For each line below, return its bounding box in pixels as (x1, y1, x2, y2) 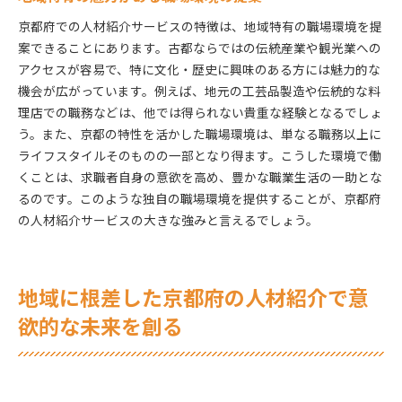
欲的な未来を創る (18, 313, 183, 340)
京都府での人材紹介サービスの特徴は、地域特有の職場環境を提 (18, 16, 382, 35)
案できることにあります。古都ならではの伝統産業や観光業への (18, 38, 381, 57)
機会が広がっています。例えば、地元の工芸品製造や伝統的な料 (18, 81, 380, 100)
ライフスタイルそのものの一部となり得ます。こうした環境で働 (18, 145, 381, 164)
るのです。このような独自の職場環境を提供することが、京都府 (18, 188, 381, 207)
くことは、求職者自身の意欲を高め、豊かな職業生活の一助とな (18, 167, 382, 186)
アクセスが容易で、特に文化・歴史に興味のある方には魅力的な (18, 59, 380, 78)
